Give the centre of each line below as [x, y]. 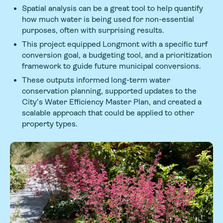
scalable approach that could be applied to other [108, 113]
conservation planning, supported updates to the [109, 91]
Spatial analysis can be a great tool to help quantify [112, 8]
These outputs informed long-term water [96, 80]
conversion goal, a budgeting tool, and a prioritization [117, 55]
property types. [50, 124]
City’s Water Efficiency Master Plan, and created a [112, 102]
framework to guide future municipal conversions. [111, 66]
